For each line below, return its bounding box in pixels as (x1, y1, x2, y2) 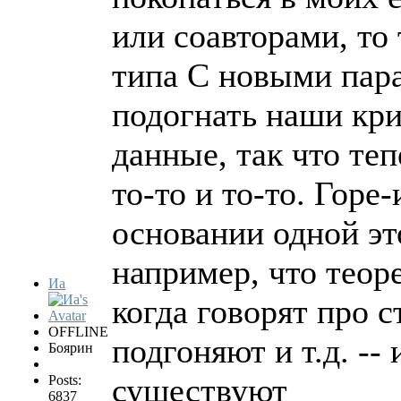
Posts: (48, 371, 81, 388)
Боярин (48, 339, 93, 355)
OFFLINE (48, 323, 108, 339)
